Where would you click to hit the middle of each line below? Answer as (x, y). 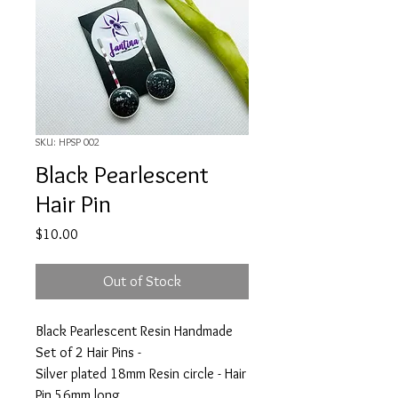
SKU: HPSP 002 (68, 141)
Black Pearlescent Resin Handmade (134, 330)
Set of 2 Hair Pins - (90, 352)
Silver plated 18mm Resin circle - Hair (141, 373)
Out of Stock (142, 281)
